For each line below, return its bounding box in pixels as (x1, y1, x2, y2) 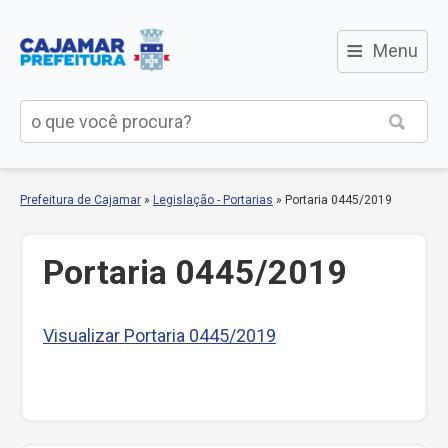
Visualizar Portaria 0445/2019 (43, 325, 276, 346)
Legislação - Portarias (153, 193, 273, 207)
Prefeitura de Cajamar (20, 193, 141, 207)
